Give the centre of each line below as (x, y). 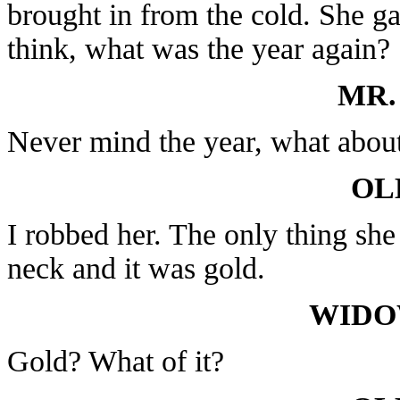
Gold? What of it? (116, 361)
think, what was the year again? (199, 48)
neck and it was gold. (136, 268)
